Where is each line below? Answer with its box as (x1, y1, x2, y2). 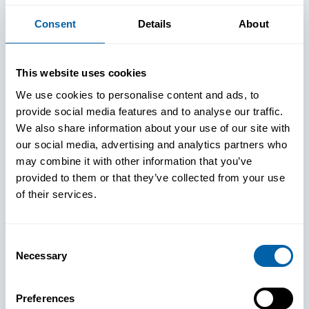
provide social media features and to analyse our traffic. (16, 105, 283, 117)
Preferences (16, 292, 75, 304)
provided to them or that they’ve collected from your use (16, 171, 285, 183)
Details (137, 18, 172, 30)
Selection (5, 252, 47, 264)
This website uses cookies (16, 67, 147, 79)
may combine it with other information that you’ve (16, 154, 252, 167)
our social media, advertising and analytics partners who (16, 138, 287, 150)
